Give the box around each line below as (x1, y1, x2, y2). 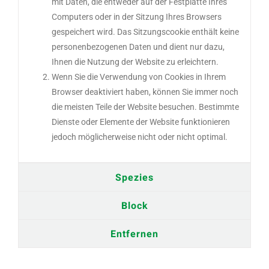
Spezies (115, 170, 154, 185)
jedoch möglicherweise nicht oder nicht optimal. (52, 131, 228, 142)
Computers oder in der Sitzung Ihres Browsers (52, 11, 222, 22)
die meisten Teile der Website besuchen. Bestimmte (52, 101, 239, 112)
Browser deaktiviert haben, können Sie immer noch (52, 86, 238, 97)
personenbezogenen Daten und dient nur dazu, (52, 41, 225, 52)
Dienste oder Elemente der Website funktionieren (52, 116, 230, 127)
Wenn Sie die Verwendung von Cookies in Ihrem (52, 71, 226, 82)
